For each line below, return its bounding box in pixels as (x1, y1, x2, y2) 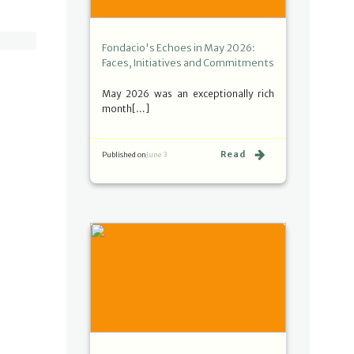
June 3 (146, 150, 167, 159)
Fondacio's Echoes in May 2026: (102, 41, 255, 54)
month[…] (102, 102, 149, 115)
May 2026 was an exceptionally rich (102, 87, 274, 100)
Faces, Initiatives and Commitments (102, 56, 274, 69)
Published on (102, 149, 146, 159)
